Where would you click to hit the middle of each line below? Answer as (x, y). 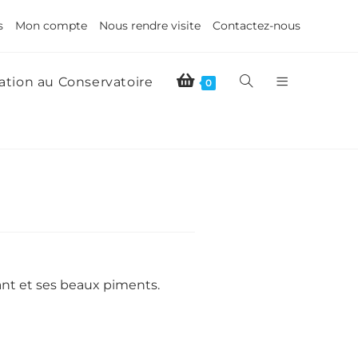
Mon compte (51, 26)
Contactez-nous (257, 26)
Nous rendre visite (150, 26)
